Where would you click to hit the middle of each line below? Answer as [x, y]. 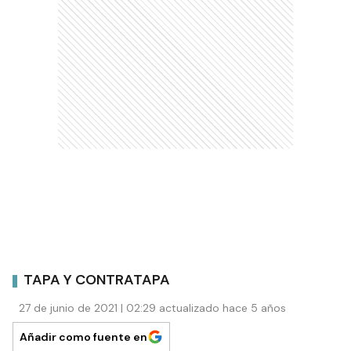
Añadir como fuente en [83, 337]
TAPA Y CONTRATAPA [97, 280]
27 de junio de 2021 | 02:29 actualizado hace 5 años [152, 308]
